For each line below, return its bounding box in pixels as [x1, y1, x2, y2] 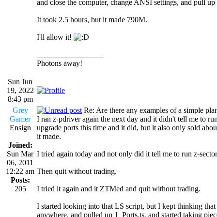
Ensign [9, 123, 31, 132]
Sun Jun [8, 77, 32, 86]
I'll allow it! [37, 32, 74, 41]
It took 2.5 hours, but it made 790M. [37, 15, 147, 24]
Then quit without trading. [37, 167, 117, 175]
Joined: [8, 140, 32, 149]
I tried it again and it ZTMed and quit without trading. [37, 184, 201, 193]
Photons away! [37, 59, 82, 67]
